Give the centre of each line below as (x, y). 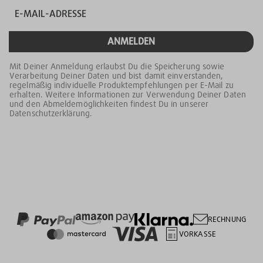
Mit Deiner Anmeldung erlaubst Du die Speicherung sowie (117, 67)
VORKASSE (198, 234)
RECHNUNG (227, 220)
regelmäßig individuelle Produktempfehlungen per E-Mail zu (122, 85)
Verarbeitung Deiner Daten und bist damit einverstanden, (117, 76)
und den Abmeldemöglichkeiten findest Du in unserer (109, 104)
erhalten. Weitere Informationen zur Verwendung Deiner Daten (128, 95)
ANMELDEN (131, 42)
